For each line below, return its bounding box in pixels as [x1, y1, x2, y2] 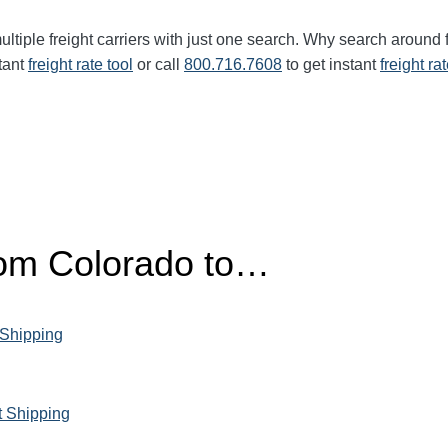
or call [133, 55, 184, 73]
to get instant [282, 55, 380, 73]
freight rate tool [28, 55, 133, 73]
